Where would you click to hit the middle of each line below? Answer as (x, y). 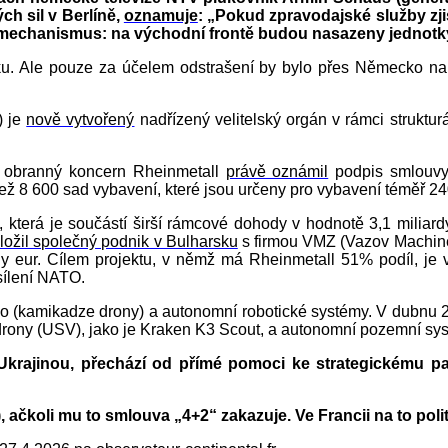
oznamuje (160, 16)
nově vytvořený (80, 120)
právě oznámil (277, 172)
